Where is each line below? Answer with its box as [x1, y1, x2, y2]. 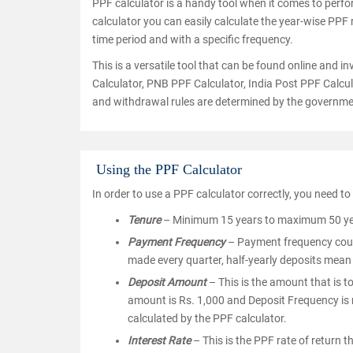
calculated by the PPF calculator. [128, 312, 287, 325]
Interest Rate [128, 334, 191, 347]
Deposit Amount [128, 276, 209, 289]
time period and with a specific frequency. [92, 33, 293, 46]
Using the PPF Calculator [96, 162, 242, 178]
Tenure [128, 214, 161, 227]
